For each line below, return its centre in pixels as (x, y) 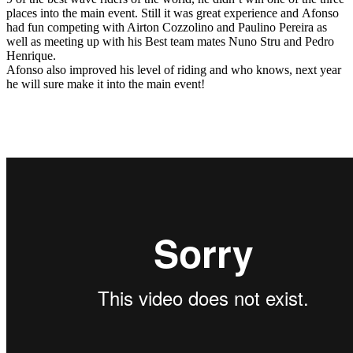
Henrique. (31, 55)
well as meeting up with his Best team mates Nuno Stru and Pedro (170, 41)
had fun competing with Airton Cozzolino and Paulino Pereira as (167, 27)
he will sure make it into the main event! (106, 84)
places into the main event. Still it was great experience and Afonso (173, 13)
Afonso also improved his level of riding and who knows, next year (174, 69)
